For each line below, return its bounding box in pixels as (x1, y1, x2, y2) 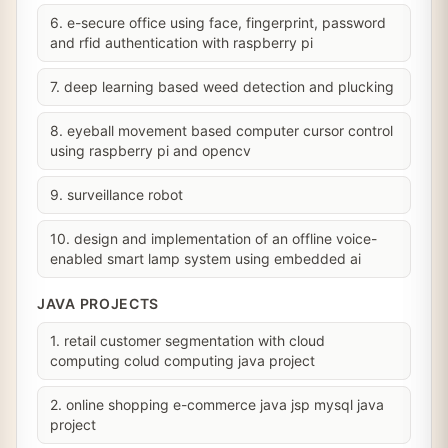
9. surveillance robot (50, 186, 183, 203)
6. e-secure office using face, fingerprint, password (50, 14, 386, 31)
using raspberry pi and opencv (50, 142, 251, 159)
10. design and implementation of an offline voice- (50, 230, 377, 247)
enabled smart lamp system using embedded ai (50, 250, 361, 267)
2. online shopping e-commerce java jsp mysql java (50, 396, 384, 413)
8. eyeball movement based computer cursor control (50, 122, 393, 139)
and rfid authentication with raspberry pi (50, 34, 313, 51)
